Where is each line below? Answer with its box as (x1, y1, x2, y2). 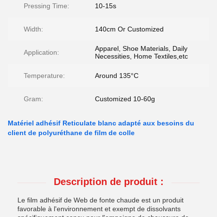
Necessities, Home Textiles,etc (95, 52, 188, 60)
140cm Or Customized (95, 25, 164, 33)
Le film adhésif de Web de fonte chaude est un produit (17, 196, 184, 204)
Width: (24, 25, 43, 33)
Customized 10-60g (95, 95, 155, 103)
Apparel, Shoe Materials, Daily (95, 45, 187, 52)
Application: (24, 48, 59, 56)
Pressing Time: (24, 2, 69, 10)
